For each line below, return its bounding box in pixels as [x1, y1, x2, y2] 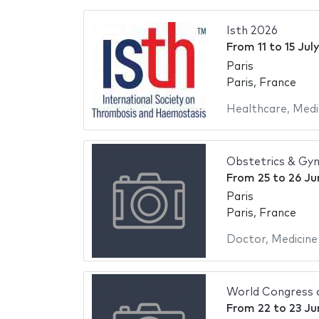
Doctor [226, 234, 266, 246]
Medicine [271, 234, 318, 246]
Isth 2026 [226, 26, 278, 37]
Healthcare [226, 103, 287, 115]
